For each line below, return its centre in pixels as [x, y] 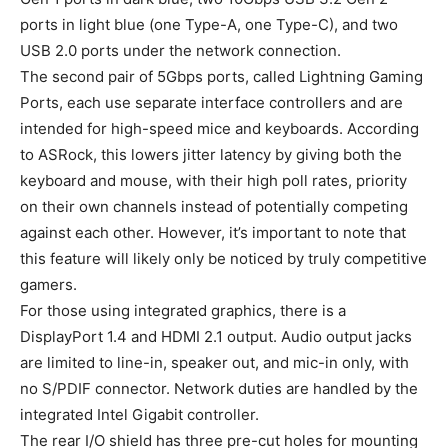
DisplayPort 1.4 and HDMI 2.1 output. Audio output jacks [216, 336]
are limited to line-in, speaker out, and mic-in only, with [214, 362]
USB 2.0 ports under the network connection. [180, 50]
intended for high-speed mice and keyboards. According [219, 128]
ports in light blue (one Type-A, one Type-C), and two [209, 24]
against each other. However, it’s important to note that [213, 232]
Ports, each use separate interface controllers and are [211, 102]
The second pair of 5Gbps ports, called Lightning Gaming [221, 76]
